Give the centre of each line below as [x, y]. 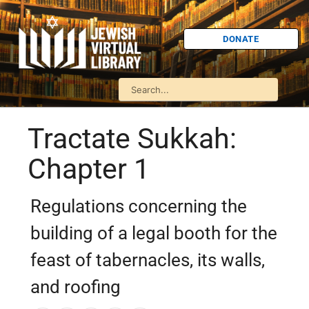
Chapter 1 [89, 169]
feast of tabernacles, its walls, [148, 260]
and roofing [76, 287]
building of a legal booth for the [154, 233]
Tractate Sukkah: [132, 139]
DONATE [241, 39]
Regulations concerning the [139, 207]
